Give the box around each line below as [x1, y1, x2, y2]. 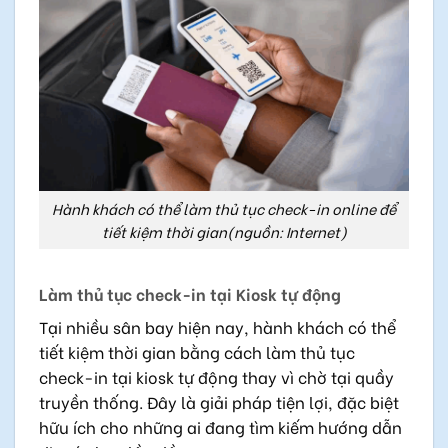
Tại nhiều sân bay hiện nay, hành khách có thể [39, 314, 396, 338]
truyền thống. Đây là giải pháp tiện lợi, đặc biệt [39, 389, 399, 413]
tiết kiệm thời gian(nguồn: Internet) [101, 221, 347, 243]
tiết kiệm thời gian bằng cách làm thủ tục [39, 339, 355, 363]
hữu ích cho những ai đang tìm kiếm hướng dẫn [39, 414, 402, 438]
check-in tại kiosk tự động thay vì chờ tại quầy [39, 364, 394, 388]
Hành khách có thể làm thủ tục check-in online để [52, 198, 396, 220]
